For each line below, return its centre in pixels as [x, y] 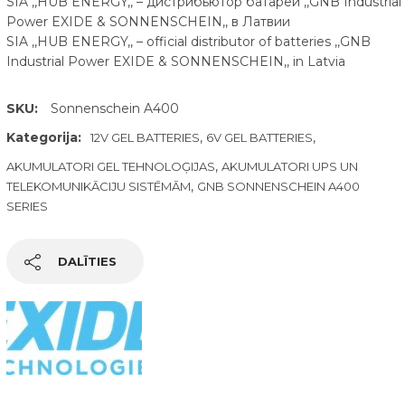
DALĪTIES [87, 261]
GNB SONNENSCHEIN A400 [278, 186]
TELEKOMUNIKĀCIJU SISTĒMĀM [98, 186]
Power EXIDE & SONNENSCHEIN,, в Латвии [148, 22]
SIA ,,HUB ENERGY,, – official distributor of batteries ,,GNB [188, 42]
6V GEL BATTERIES [259, 137]
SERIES [27, 206]
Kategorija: [43, 137]
